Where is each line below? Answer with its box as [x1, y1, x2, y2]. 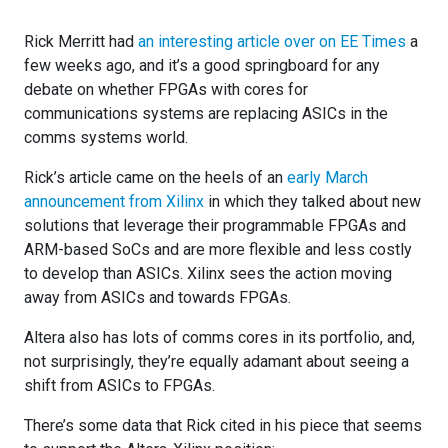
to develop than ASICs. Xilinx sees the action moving [24, 263, 392, 283]
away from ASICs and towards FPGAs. [24, 287, 291, 307]
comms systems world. [24, 127, 188, 147]
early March [287, 167, 368, 187]
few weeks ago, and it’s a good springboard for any [24, 55, 380, 75]
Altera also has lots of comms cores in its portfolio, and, [24, 327, 415, 347]
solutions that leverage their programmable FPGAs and [24, 215, 406, 235]
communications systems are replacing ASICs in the [24, 103, 388, 123]
